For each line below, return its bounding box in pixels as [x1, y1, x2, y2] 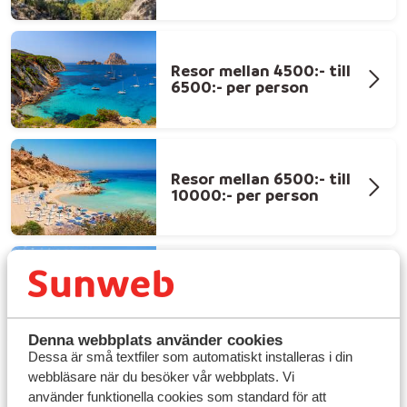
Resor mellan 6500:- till [171, 168, 351, 188]
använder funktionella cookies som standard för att [27, 389, 326, 405]
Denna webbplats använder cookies [27, 332, 283, 349]
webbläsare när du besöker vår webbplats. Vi [27, 369, 294, 385]
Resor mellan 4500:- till [171, 61, 351, 81]
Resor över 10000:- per [171, 276, 348, 296]
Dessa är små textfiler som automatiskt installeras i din [27, 349, 352, 365]
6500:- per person [171, 77, 309, 97]
